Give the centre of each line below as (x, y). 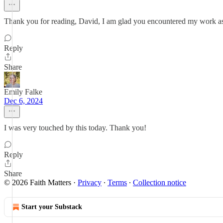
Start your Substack (52, 207)
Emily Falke (23, 92)
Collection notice (160, 182)
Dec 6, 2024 (23, 101)
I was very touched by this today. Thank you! (75, 128)
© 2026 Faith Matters (38, 182)
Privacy (90, 182)
